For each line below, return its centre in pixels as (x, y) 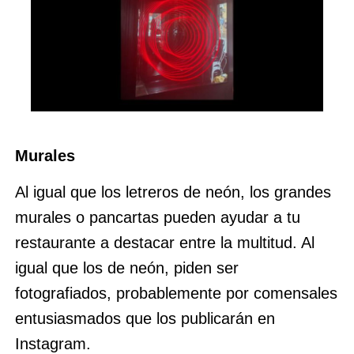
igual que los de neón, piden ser (126, 268)
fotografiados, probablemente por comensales (176, 294)
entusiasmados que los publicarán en (145, 319)
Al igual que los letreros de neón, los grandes (173, 192)
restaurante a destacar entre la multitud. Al (164, 243)
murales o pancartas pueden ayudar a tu (157, 218)
